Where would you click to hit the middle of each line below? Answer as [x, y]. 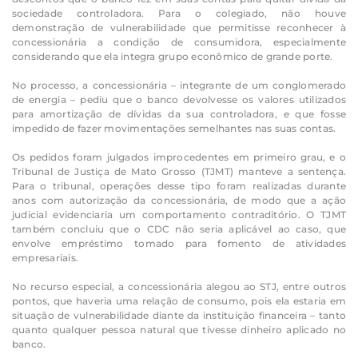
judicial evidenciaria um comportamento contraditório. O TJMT [179, 214]
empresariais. [46, 257]
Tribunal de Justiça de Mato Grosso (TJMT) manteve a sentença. [179, 171]
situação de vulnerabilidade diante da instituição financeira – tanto [179, 315]
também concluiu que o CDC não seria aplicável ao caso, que [179, 229]
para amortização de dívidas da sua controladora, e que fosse [179, 113]
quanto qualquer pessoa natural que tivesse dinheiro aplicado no [179, 329]
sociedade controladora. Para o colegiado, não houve [179, 13]
